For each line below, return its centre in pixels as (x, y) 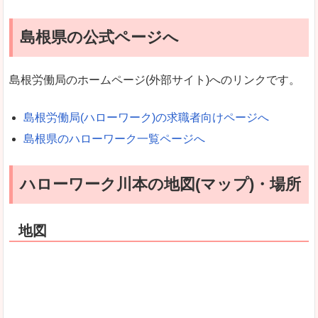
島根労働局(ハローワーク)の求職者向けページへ (146, 117)
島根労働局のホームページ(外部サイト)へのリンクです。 (155, 79)
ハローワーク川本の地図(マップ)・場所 (160, 185)
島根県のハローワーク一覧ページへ (114, 138)
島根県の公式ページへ (99, 37)
